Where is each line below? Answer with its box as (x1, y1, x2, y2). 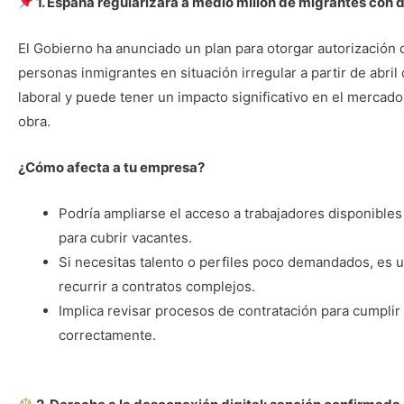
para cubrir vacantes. (59, 229, 192, 246)
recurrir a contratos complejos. (59, 278, 255, 295)
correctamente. (59, 326, 156, 344)
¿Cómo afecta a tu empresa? (18, 159, 205, 176)
